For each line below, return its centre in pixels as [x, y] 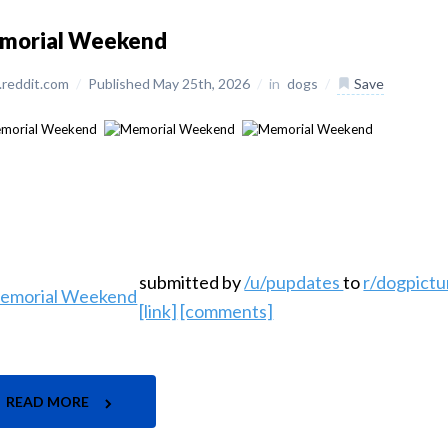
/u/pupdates [294, 282]
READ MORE [49, 402]
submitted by [192, 282]
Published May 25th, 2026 [171, 83]
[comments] [227, 311]
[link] [158, 311]
